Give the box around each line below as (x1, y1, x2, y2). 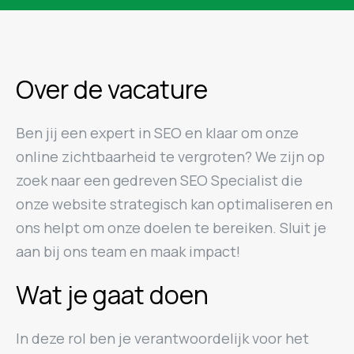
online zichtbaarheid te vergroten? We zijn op (16, 147, 325, 166)
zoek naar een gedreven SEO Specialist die (16, 171, 303, 190)
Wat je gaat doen (16, 277, 209, 312)
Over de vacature (16, 72, 208, 107)
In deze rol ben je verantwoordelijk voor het (16, 329, 309, 348)
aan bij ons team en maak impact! (16, 242, 240, 261)
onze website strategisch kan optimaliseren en (16, 194, 333, 213)
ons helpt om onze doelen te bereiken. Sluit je (16, 218, 326, 237)
